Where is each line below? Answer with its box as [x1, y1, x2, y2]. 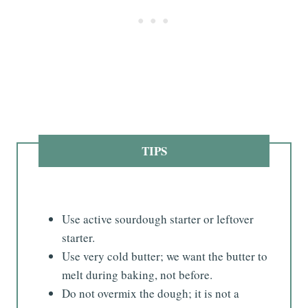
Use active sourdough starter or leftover [62, 210, 254, 227]
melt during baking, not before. [62, 266, 212, 283]
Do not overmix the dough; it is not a [62, 285, 239, 301]
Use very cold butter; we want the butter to [62, 247, 267, 264]
